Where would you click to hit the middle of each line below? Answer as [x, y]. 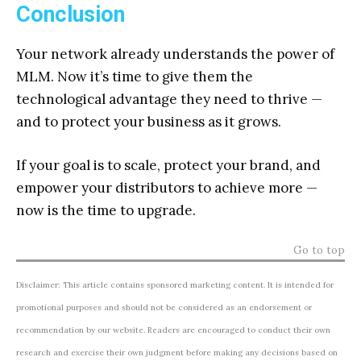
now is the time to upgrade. [106, 210]
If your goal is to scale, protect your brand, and [168, 165]
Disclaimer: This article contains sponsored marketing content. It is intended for [175, 285]
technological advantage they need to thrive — [169, 99]
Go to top [319, 250]
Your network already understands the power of [175, 54]
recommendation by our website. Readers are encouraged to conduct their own [173, 330]
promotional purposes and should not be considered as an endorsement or [164, 307]
